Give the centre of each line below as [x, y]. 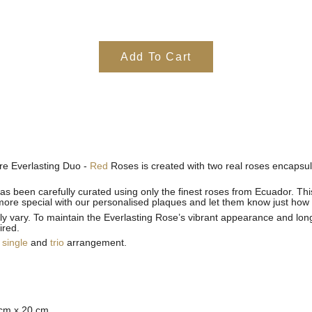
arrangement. [97, 243]
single [15, 243]
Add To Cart [156, 57]
